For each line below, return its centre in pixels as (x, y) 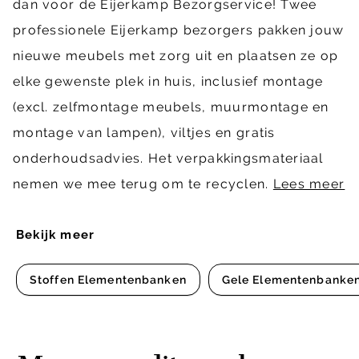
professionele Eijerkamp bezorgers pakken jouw (179, 30)
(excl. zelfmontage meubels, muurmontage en (171, 107)
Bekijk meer (56, 235)
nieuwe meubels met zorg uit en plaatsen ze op (176, 56)
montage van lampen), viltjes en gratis (144, 133)
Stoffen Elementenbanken (108, 280)
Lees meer (309, 184)
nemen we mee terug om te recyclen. (143, 184)
